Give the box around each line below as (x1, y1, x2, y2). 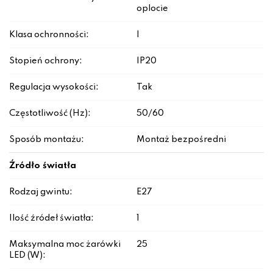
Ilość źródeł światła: (9, 214, 94, 223)
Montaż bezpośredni (136, 135, 226, 144)
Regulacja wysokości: (9, 83, 99, 92)
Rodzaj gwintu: (9, 188, 73, 197)
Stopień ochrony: (9, 57, 82, 66)
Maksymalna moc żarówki (9, 240, 121, 249)
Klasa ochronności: (9, 30, 89, 40)
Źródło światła (9, 161, 76, 171)
